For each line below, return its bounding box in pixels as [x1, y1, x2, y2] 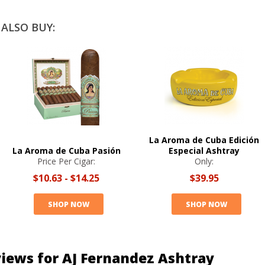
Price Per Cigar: [37, 156, 95, 167]
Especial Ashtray [169, 145, 240, 156]
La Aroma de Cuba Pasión [12, 145, 121, 156]
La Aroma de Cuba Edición [149, 134, 259, 146]
